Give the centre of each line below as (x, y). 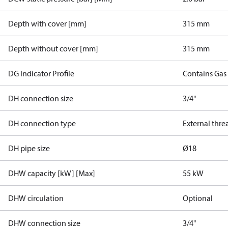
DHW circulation (36, 198)
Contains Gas (205, 73)
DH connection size (41, 98)
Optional (198, 198)
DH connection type (42, 123)
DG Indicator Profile (41, 73)
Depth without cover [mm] (53, 48)
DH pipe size (29, 148)
